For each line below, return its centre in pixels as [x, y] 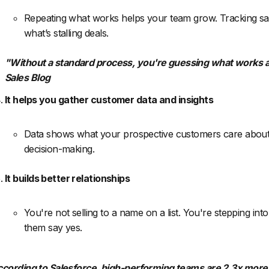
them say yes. [53, 228]
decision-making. [59, 149]
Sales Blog [28, 78]
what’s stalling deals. [66, 33]
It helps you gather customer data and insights [109, 100]
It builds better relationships [68, 179]
